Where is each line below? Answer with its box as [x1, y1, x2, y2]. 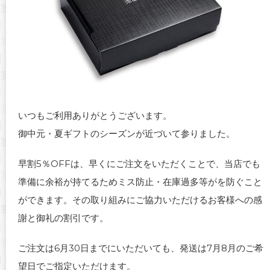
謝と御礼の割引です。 [18, 212, 108, 224]
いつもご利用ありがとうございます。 [18, 109, 172, 121]
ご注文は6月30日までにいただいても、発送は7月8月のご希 [18, 242, 263, 254]
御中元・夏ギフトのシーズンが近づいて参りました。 [18, 127, 235, 139]
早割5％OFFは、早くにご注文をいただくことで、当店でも [18, 157, 260, 169]
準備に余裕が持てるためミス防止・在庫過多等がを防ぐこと [18, 175, 262, 187]
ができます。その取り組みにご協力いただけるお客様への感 [18, 193, 262, 206]
